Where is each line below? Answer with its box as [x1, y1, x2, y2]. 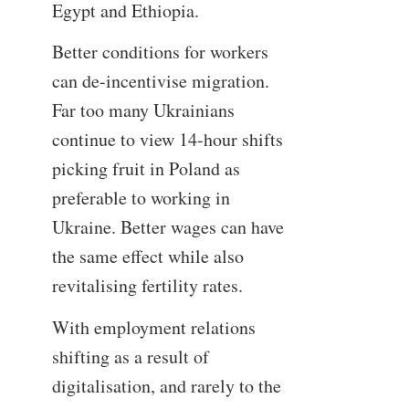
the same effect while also [51, 244, 244, 269]
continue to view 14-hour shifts [51, 127, 283, 152]
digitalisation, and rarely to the [51, 372, 281, 398]
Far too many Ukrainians [51, 98, 235, 123]
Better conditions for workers [51, 39, 268, 65]
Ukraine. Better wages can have [51, 215, 284, 240]
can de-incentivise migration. [51, 68, 269, 94]
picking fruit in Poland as [51, 156, 240, 182]
